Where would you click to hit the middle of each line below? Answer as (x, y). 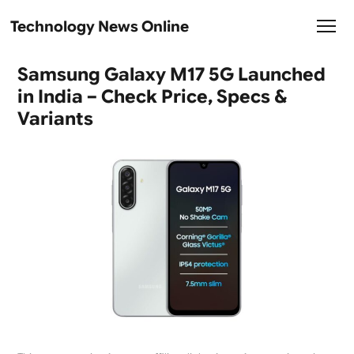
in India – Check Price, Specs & (152, 96)
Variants (55, 119)
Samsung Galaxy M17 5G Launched (171, 74)
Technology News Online (100, 27)
